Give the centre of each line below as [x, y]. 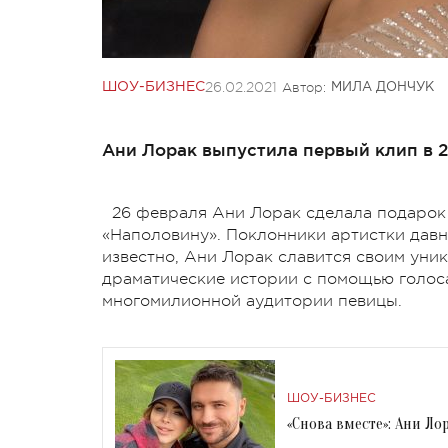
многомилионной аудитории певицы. [252, 300]
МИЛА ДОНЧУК [382, 87]
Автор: [304, 87]
